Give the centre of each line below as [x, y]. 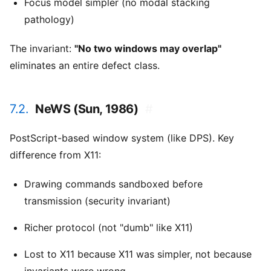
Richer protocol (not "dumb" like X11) [109, 228]
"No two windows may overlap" [148, 49]
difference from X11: [55, 155]
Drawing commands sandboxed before [113, 184]
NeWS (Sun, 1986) [87, 109]
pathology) [49, 20]
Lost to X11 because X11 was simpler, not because [138, 254]
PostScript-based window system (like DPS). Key [122, 138]
